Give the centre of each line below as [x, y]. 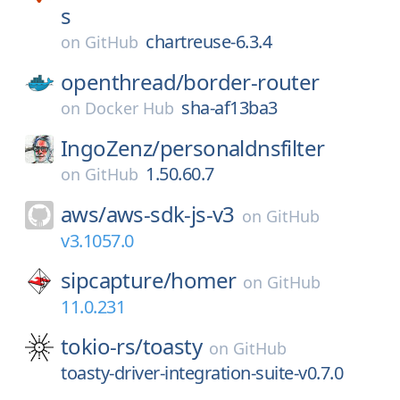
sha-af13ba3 [229, 108]
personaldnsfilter [242, 148]
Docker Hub [129, 108]
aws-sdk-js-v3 [170, 214]
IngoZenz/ [110, 148]
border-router [251, 82]
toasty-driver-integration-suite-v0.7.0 [202, 373]
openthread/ [122, 82]
